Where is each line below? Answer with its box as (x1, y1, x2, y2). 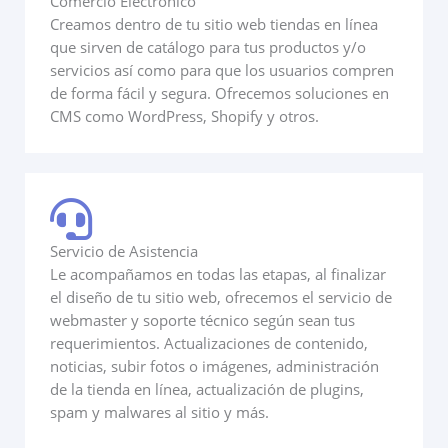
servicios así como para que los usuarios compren (50, 60, 394, 81)
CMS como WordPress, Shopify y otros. (50, 106, 319, 127)
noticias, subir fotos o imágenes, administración (50, 356, 379, 377)
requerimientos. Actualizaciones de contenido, (50, 333, 368, 354)
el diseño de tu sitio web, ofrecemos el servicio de (50, 287, 392, 308)
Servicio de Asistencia (50, 241, 198, 262)
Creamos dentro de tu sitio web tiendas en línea (50, 14, 378, 35)
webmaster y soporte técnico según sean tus (50, 310, 355, 331)
